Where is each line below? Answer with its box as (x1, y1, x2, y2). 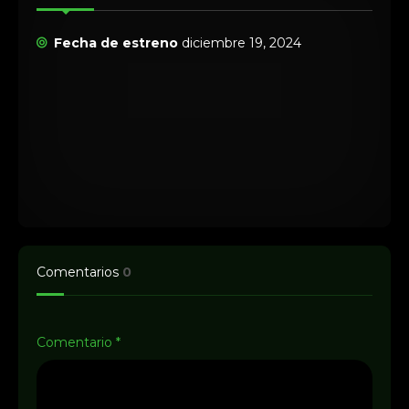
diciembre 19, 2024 (178, 35, 302, 51)
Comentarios (37, 264, 122, 280)
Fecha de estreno (54, 35, 179, 51)
